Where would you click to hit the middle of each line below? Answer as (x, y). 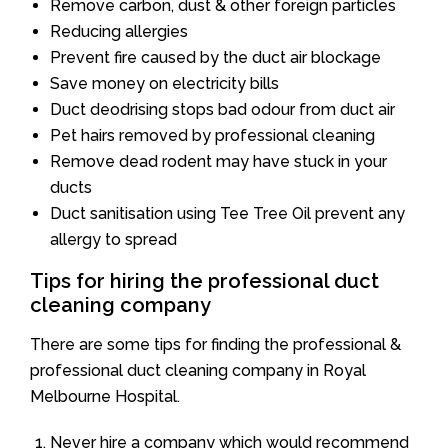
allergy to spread (113, 239)
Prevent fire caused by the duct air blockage (215, 57)
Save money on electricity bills (164, 83)
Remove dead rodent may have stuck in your (218, 161)
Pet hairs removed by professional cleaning (212, 135)
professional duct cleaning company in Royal (198, 370)
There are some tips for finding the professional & (215, 344)
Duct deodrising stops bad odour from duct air (222, 109)
